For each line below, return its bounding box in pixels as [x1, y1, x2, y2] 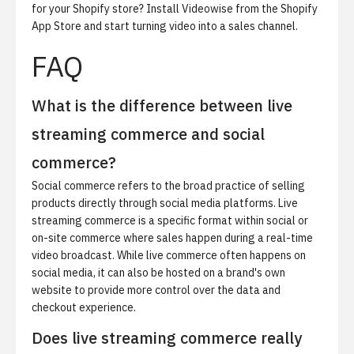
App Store [32, 19, 81, 33]
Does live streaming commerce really [32, 327, 302, 348]
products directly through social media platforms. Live [32, 196, 298, 210]
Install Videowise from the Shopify [146, 2, 318, 16]
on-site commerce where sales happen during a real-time [32, 231, 313, 245]
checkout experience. [32, 300, 136, 314]
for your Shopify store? [32, 2, 146, 16]
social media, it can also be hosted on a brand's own [32, 265, 285, 280]
